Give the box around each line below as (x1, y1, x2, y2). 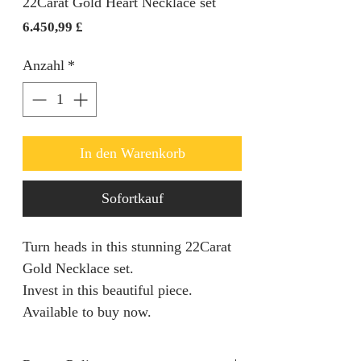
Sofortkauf (101, 190, 164, 206)
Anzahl (23, 57, 64, 73)
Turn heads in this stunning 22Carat (23, 239, 231, 255)
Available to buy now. (23, 304, 151, 320)
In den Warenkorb (79, 145, 185, 161)
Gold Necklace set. (23, 260, 134, 276)
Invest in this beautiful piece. (23, 282, 193, 298)
